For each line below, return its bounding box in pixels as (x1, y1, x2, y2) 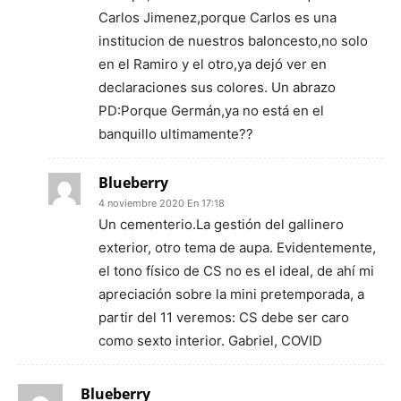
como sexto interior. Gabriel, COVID (98, 332, 322, 349)
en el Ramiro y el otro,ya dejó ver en (98, 55, 327, 73)
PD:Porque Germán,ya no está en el (98, 102, 324, 119)
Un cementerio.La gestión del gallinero (98, 216, 344, 233)
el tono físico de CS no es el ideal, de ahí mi (98, 262, 374, 279)
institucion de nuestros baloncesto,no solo (98, 32, 368, 49)
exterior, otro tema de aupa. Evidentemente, (98, 239, 376, 256)
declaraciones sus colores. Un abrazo (98, 79, 336, 96)
